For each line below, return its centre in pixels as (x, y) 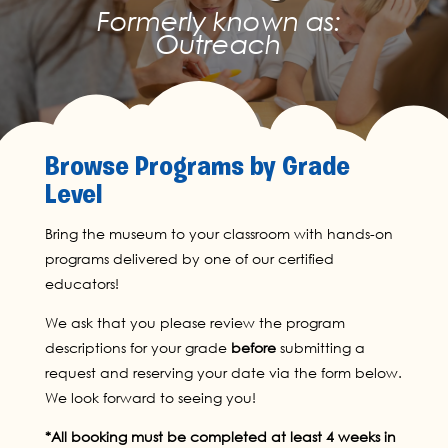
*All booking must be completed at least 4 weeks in (220, 437)
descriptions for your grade (137, 348)
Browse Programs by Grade (197, 169)
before (253, 348)
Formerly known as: (218, 21)
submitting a (320, 348)
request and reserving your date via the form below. (223, 373)
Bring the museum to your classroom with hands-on (218, 234)
